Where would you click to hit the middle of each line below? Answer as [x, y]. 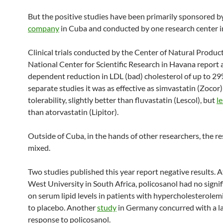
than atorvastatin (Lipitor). [73, 112]
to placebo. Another [62, 207]
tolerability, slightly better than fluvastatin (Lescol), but [122, 100]
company [44, 28]
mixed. [39, 148]
